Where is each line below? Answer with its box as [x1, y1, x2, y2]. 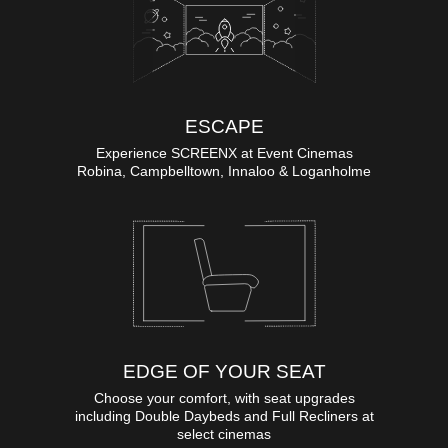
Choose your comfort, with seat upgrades [93, 389, 355, 406]
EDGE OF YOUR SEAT [122, 360, 326, 382]
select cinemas [177, 425, 271, 442]
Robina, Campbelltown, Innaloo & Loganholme [77, 162, 371, 179]
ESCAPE [184, 115, 264, 137]
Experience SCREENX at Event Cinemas [95, 144, 353, 161]
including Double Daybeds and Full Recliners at [74, 407, 374, 424]
